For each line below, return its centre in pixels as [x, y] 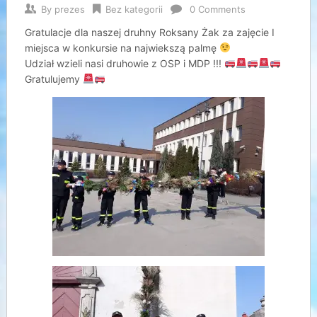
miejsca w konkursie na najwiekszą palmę [122, 48]
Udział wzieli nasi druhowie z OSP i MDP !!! [124, 63]
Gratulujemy [53, 79]
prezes [69, 9]
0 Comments [217, 9]
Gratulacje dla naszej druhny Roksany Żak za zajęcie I [149, 32]
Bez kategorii [134, 9]
